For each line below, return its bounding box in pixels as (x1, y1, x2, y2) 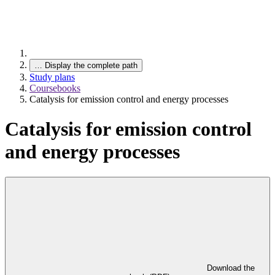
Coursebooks (29, 83, 80, 93)
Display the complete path (45, 61, 137, 70)
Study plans (29, 72, 75, 82)
